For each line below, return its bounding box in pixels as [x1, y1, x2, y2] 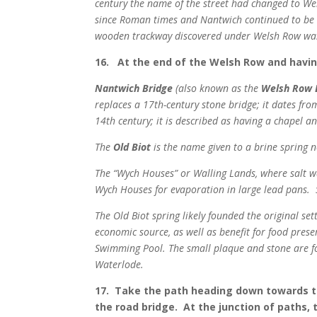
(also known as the [173, 81, 262, 96]
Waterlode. [95, 258, 147, 272]
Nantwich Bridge [95, 81, 173, 96]
